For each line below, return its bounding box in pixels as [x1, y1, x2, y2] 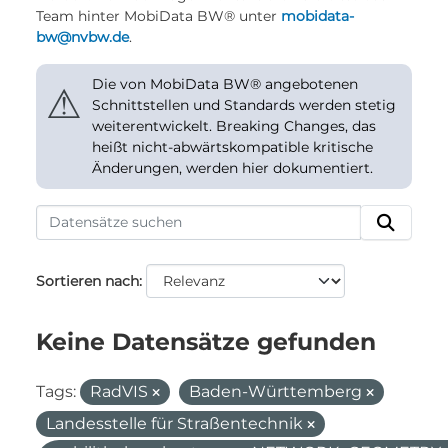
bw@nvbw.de [36, 28, 129, 46]
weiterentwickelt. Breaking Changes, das [92, 117, 376, 135]
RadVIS [90, 382, 152, 401]
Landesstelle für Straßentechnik [46, 414, 307, 433]
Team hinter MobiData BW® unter [36, 7, 281, 25]
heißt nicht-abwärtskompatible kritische [92, 138, 373, 156]
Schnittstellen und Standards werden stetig [92, 96, 396, 114]
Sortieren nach [36, 272, 139, 290]
